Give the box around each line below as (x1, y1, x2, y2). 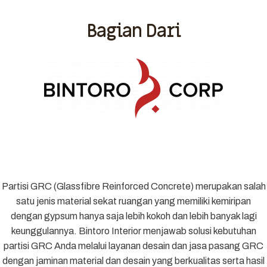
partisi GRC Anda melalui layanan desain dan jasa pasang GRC (4, 241, 263, 251)
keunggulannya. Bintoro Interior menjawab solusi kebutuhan (11, 226, 256, 236)
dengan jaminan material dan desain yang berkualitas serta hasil (2, 256, 265, 266)
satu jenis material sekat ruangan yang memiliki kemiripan (16, 196, 251, 206)
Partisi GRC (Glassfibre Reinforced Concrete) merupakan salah (1, 181, 266, 191)
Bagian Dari (86, 20, 181, 43)
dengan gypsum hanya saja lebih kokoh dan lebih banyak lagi (10, 211, 257, 221)
